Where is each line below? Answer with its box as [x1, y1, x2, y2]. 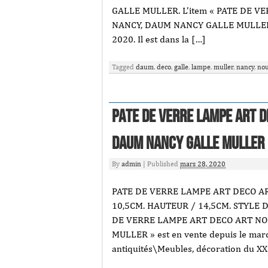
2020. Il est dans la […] [112, 33, 206, 45]
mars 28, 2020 [180, 160, 226, 168]
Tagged [112, 63, 136, 71]
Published [147, 160, 180, 168]
